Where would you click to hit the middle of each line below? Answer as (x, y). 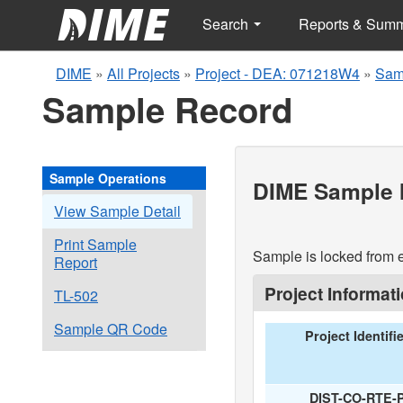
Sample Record (167, 109)
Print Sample (95, 244)
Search (227, 24)
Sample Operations (108, 178)
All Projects (143, 73)
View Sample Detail (117, 211)
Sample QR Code (111, 329)
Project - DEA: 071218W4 (278, 73)
